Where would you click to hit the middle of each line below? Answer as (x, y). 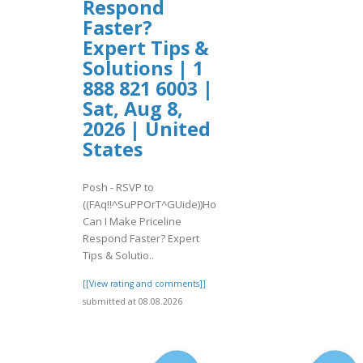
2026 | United (147, 129)
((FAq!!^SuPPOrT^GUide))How (154, 204)
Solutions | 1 (143, 68)
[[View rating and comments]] (144, 283)
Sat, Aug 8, (133, 109)
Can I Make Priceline (132, 221)
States (113, 149)
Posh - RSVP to (118, 187)
